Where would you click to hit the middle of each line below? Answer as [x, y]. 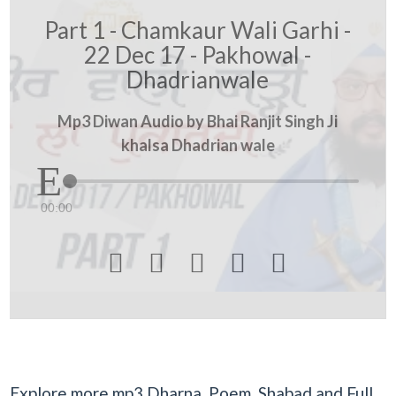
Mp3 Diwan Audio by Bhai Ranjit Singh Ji [198, 121]
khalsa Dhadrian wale [198, 145]
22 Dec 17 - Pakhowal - [198, 54]
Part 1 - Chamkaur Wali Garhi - [198, 30]
